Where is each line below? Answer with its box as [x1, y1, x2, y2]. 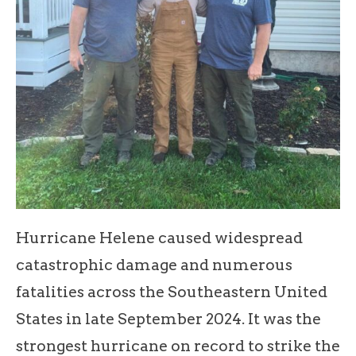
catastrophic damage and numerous [16, 255, 292, 274]
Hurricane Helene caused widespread [16, 228, 303, 247]
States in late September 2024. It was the [16, 309, 321, 328]
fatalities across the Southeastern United [16, 282, 327, 301]
